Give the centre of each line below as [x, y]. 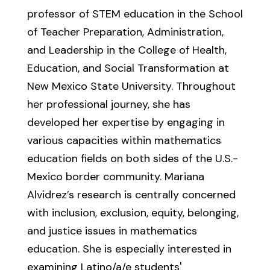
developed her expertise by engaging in [126, 122]
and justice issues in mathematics [112, 231]
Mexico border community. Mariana [115, 177]
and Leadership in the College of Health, [127, 50]
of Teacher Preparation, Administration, [125, 32]
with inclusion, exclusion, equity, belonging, [133, 213]
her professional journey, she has [108, 104]
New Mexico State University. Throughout [131, 86]
